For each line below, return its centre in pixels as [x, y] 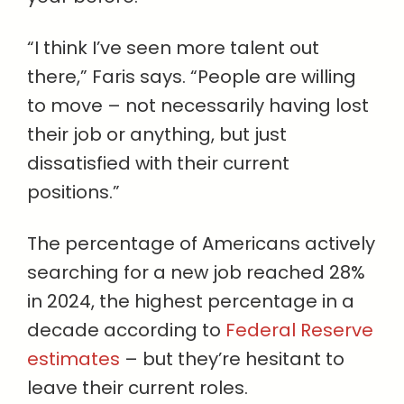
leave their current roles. [138, 387]
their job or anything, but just [157, 134]
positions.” [73, 192]
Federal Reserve [299, 330]
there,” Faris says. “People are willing [192, 76]
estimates [73, 358]
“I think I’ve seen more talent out [173, 47]
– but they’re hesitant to [232, 358]
